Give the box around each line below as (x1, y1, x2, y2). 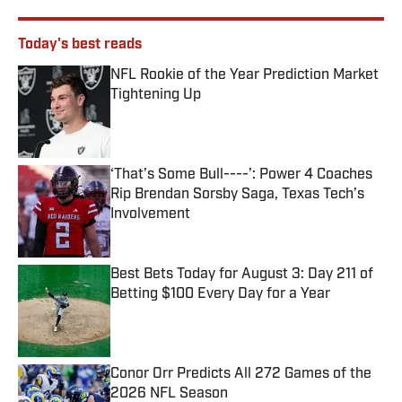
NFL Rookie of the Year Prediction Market (110, 68, 379, 83)
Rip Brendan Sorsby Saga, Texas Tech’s (110, 188, 364, 203)
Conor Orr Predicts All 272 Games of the (110, 367, 371, 382)
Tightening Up (110, 88, 201, 103)
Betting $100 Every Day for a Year (110, 287, 330, 302)
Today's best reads (18, 38, 142, 53)
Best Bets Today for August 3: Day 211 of (110, 267, 373, 283)
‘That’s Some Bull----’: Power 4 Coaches (110, 168, 372, 183)
